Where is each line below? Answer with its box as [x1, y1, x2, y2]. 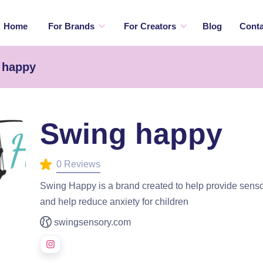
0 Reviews [56, 159, 100, 169]
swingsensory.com [54, 217, 131, 227]
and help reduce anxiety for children [40, 196, 188, 207]
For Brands [48, 21, 95, 31]
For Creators [123, 21, 176, 31]
